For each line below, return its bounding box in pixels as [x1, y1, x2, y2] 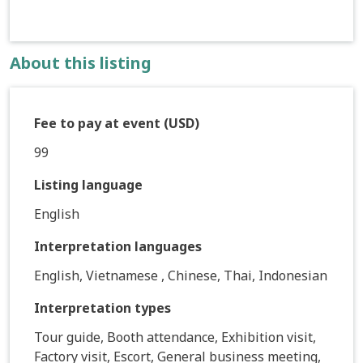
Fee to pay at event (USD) [34, 113, 199, 132]
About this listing [10, 51, 152, 74]
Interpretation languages [34, 237, 202, 255]
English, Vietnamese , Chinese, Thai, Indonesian [34, 266, 327, 284]
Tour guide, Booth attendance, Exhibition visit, [34, 327, 316, 346]
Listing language [34, 175, 143, 194]
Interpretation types [34, 298, 171, 317]
